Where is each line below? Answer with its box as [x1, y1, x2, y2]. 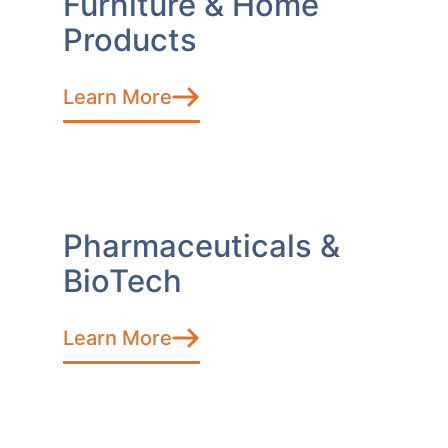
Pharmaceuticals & [63, 226, 340, 264]
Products [63, 20, 197, 58]
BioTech [63, 261, 182, 299]
